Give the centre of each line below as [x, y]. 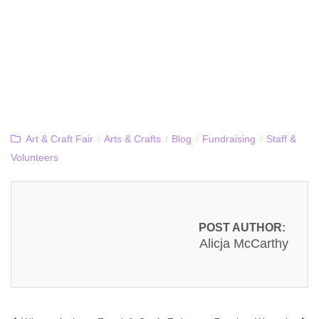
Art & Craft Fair [59, 139]
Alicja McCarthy [244, 243]
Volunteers [35, 158]
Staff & [281, 139]
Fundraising [229, 139]
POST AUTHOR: [242, 227]
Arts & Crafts [132, 139]
